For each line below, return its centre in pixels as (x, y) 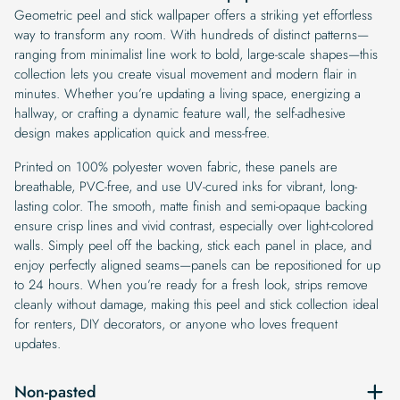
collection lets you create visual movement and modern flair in (186, 74)
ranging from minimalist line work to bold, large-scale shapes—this (196, 54)
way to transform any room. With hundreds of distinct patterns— (192, 34)
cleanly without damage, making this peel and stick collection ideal (196, 304)
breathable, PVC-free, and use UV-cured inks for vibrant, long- (186, 186)
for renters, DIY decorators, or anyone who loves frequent (176, 324)
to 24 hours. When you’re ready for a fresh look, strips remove (191, 284)
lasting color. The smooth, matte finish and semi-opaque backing (191, 206)
